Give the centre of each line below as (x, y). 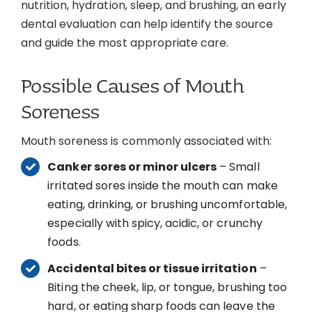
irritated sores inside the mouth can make (163, 186)
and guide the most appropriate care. (125, 43)
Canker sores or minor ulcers (132, 167)
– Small (238, 167)
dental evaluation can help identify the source (147, 24)
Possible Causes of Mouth (132, 86)
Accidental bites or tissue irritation (152, 269)
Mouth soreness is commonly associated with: (146, 141)
